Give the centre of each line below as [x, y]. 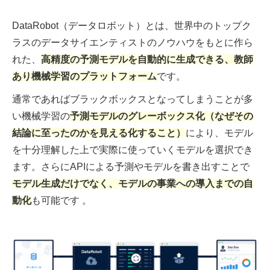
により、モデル [219, 133]
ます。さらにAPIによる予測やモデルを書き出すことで [131, 166]
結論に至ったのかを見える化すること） [99, 133]
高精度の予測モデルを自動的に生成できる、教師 [147, 59]
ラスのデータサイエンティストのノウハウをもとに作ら [133, 42]
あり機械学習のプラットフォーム [84, 76]
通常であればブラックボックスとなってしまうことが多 [133, 99]
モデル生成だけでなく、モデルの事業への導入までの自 [133, 183]
